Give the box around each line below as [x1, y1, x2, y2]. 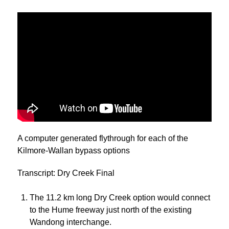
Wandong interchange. [30, 218, 111, 227]
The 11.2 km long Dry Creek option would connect [30, 193, 210, 202]
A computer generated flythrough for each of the [17, 133, 188, 143]
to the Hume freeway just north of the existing [30, 205, 192, 215]
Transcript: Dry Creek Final [17, 169, 114, 178]
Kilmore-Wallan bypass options [17, 146, 130, 155]
